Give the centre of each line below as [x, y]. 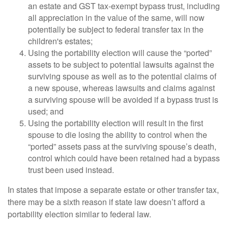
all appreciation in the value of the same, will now [116, 18]
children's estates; [60, 41]
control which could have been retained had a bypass [124, 158]
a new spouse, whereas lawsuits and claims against [121, 88]
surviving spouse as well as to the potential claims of [122, 76]
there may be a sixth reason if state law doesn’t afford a [106, 202]
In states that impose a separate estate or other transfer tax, [113, 190]
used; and [47, 111]
